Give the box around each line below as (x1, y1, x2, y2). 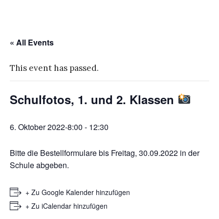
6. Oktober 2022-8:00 (10, 121, 83, 132)
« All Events (10, 37, 54, 48)
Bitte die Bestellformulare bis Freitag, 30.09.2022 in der (10, 147, 199, 158)
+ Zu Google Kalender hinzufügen (25, 187, 130, 197)
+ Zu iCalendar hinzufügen (25, 201, 108, 211)
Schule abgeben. (10, 159, 69, 171)
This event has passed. (10, 63, 99, 73)
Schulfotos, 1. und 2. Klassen (10, 91, 177, 108)
